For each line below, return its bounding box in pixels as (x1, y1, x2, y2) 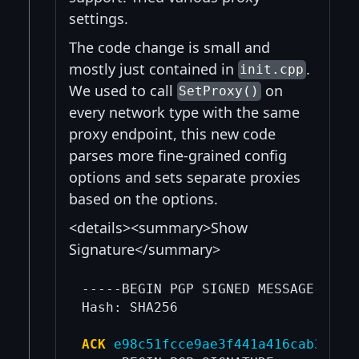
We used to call (69, 80, 177, 100)
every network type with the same (69, 102, 300, 122)
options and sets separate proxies (69, 167, 301, 187)
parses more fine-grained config (69, 145, 287, 165)
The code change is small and (69, 37, 270, 57)
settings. (69, 8, 128, 28)
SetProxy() (179, 83, 260, 99)
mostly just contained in (69, 58, 238, 79)
